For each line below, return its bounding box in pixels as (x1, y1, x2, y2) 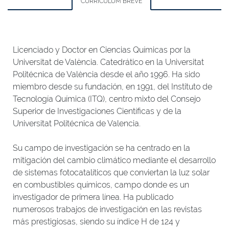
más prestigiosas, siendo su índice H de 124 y (13, 217, 180, 226)
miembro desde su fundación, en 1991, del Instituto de (13, 82, 212, 91)
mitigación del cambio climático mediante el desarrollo (13, 155, 216, 165)
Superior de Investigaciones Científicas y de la (13, 106, 181, 116)
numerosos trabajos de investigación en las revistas (13, 204, 202, 214)
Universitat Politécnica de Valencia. (13, 119, 141, 128)
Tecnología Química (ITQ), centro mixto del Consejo (13, 94, 200, 104)
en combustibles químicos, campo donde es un (13, 180, 189, 190)
